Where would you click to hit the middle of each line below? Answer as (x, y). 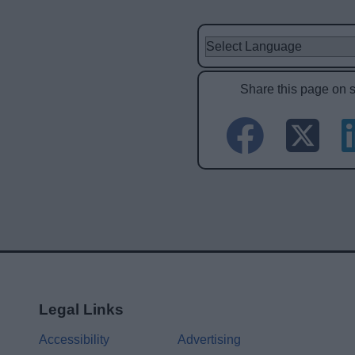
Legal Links (81, 309)
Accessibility (74, 340)
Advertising (210, 340)
